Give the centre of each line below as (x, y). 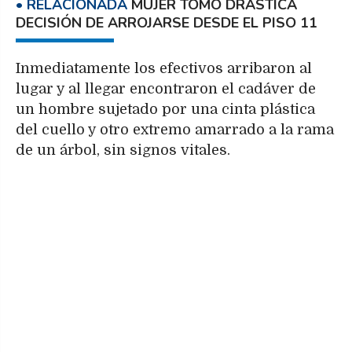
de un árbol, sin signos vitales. (123, 150)
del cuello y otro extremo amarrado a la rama (175, 129)
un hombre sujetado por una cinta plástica (165, 109)
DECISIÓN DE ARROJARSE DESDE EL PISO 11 (167, 23)
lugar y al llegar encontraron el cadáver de (166, 88)
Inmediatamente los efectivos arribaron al (164, 68)
